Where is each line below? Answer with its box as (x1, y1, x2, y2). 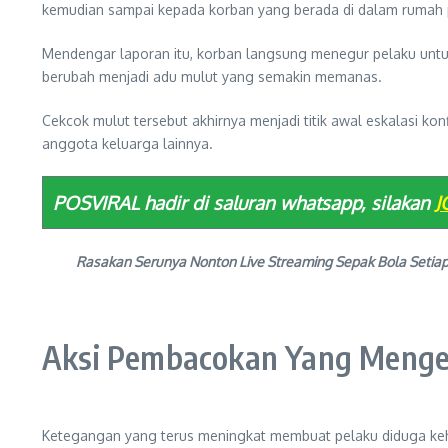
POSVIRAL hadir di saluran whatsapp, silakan (53, 191, 430, 214)
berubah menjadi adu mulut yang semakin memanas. (42, 68, 382, 85)
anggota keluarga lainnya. (42, 135, 213, 152)
